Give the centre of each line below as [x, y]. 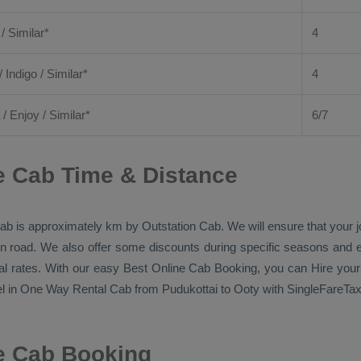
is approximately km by [77, 226]
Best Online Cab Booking [190, 268]
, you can [284, 268]
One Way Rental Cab [76, 289]
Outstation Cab [181, 226]
